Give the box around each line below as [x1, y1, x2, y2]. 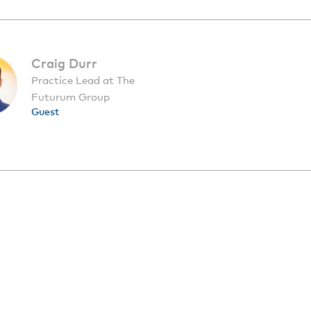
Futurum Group [31, 90, 110, 103]
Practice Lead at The [31, 74, 135, 86]
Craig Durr [31, 55, 98, 71]
